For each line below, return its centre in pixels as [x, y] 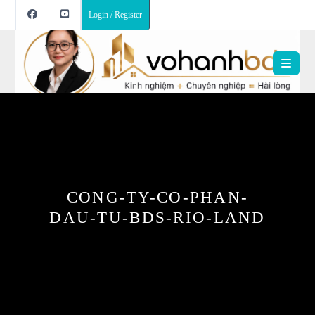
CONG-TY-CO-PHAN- [157, 198]
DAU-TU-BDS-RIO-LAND [157, 218]
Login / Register [116, 15]
